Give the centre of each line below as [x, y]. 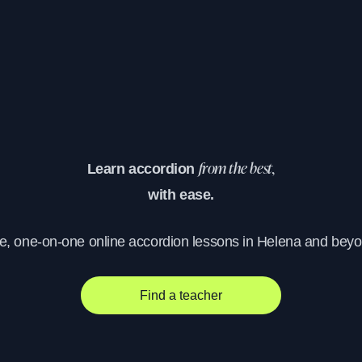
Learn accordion [143, 169]
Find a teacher [181, 295]
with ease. [181, 195]
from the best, [237, 170]
